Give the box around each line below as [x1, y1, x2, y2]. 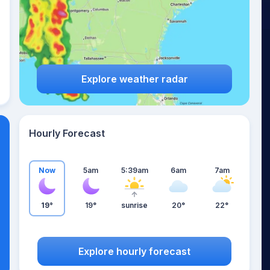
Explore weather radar [81, 72, 188, 85]
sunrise [121, 201, 148, 210]
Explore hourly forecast [78, 245, 190, 257]
